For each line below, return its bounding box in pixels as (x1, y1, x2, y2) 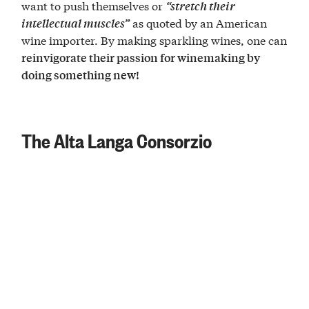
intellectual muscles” (21, 14, 130, 31)
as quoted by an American (130, 14, 268, 30)
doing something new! (21, 66, 140, 83)
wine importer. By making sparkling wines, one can (21, 31, 288, 48)
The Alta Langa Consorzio (21, 126, 212, 153)
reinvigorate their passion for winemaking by (21, 49, 261, 66)
